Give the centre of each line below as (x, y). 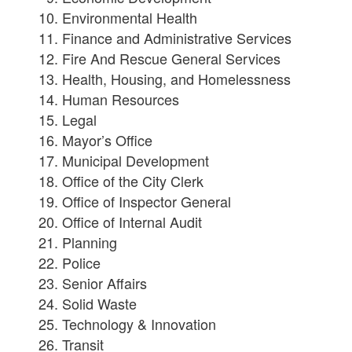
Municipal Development (136, 160)
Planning (90, 242)
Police (82, 262)
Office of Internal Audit (132, 221)
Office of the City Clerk (133, 180)
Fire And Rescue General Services (172, 58)
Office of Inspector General (147, 201)
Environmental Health (130, 17)
